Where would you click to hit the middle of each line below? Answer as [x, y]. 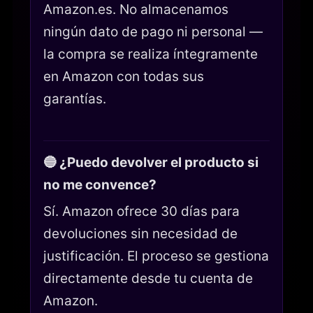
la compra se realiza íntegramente [151, 54]
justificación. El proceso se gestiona [156, 256]
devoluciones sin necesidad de [140, 234]
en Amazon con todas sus [124, 76]
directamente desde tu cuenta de [148, 279]
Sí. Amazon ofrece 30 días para [141, 212]
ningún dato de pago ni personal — [153, 31]
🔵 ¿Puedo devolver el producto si [151, 163]
